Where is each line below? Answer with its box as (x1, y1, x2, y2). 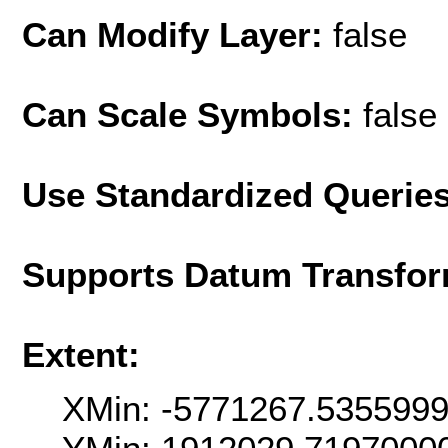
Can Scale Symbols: (22, 94, 363, 134)
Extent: (22, 334, 140, 374)
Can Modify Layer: (22, 14, 333, 54)
